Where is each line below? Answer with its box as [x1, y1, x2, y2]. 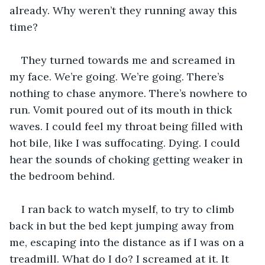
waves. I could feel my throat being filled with [9, 119, 245, 133]
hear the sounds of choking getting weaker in [9, 152, 245, 166]
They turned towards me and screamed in [21, 53, 238, 67]
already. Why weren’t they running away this [9, 3, 240, 17]
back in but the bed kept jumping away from [9, 218, 237, 232]
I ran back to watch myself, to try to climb [21, 202, 237, 216]
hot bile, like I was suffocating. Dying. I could [9, 135, 243, 150]
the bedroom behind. [9, 169, 115, 183]
